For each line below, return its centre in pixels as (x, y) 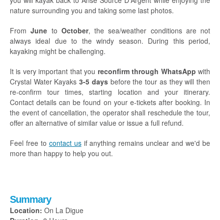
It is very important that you (54, 71)
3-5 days (94, 82)
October (75, 30)
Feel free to (29, 143)
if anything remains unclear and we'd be (146, 143)
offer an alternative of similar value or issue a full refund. (98, 123)
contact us (65, 143)
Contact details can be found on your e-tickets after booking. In (110, 102)
